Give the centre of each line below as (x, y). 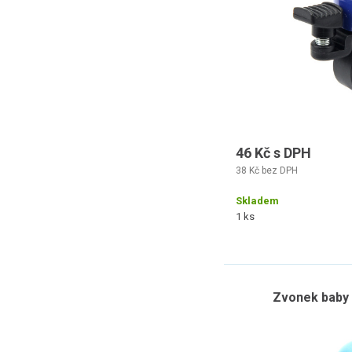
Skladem (257, 201)
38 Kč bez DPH (267, 170)
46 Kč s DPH (273, 153)
